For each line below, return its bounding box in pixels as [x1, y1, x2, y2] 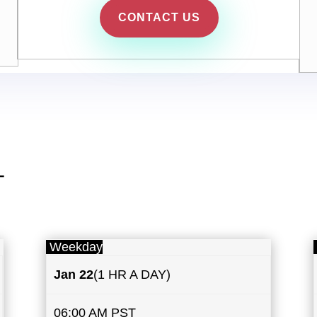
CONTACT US [117, 11, 200, 24]
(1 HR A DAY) [93, 267, 171, 282]
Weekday [45, 239, 103, 254]
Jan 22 [54, 267, 94, 282]
